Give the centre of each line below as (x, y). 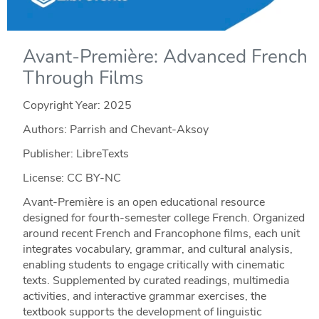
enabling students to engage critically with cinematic (153, 265)
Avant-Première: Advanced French (165, 56)
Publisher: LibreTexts (75, 153)
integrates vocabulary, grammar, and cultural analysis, (157, 249)
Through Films (83, 78)
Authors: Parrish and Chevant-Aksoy (115, 129)
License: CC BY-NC (72, 178)
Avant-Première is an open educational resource (143, 202)
